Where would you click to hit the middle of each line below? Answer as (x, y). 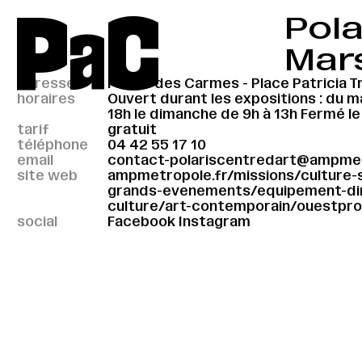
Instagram (215, 221)
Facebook (142, 221)
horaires (46, 98)
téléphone (53, 144)
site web (47, 175)
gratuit (133, 129)
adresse (46, 83)
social (37, 221)
